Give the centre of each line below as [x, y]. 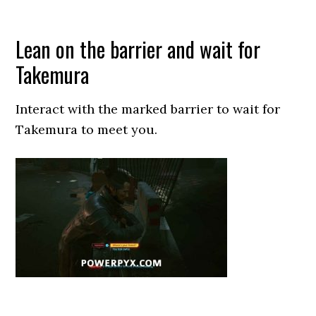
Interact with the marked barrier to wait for [148, 109]
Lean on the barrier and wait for [138, 49]
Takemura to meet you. [87, 129]
